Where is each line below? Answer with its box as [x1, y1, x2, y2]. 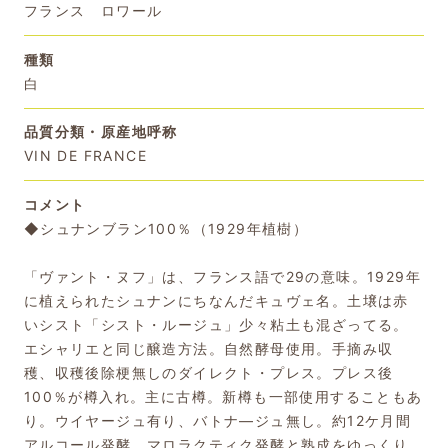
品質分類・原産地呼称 [23, 123, 178, 141]
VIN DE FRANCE [23, 147, 148, 165]
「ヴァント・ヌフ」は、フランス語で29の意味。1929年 [23, 268, 422, 286]
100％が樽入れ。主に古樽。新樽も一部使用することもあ [23, 388, 423, 406]
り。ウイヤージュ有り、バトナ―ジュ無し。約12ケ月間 [23, 412, 412, 430]
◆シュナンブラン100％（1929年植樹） [23, 220, 309, 238]
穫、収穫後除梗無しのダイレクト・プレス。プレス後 [23, 364, 394, 382]
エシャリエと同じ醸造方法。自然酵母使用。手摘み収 [23, 340, 394, 358]
